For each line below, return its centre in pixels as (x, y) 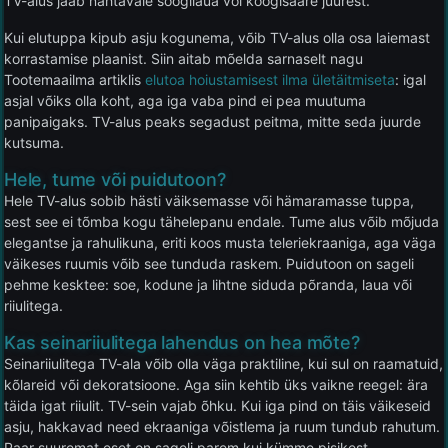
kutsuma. (34, 142)
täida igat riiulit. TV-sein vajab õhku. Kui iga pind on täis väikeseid (217, 405)
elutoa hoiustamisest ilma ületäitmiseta (270, 79)
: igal (410, 79)
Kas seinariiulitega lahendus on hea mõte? (182, 342)
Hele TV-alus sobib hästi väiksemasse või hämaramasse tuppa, (209, 200)
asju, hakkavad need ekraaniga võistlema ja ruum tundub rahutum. (222, 426)
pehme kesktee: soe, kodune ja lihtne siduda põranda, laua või (208, 284)
